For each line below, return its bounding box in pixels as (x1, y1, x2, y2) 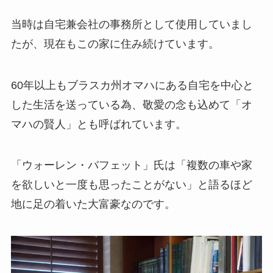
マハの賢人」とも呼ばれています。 (10, 118, 186, 130)
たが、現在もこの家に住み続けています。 (10, 37, 219, 50)
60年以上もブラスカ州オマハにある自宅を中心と (10, 79, 253, 91)
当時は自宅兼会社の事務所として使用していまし (10, 18, 252, 30)
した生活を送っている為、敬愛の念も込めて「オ (10, 98, 252, 111)
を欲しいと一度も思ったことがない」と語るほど (10, 179, 252, 191)
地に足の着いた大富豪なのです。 (10, 198, 175, 211)
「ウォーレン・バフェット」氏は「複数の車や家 (10, 159, 252, 172)
